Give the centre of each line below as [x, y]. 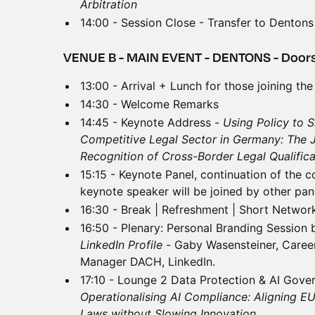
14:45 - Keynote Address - [152, 122]
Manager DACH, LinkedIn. [148, 262]
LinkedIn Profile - [127, 245]
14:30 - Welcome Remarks [149, 104]
